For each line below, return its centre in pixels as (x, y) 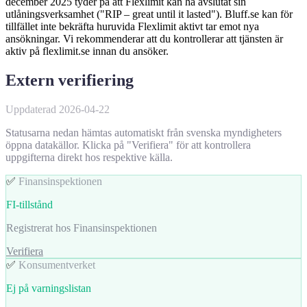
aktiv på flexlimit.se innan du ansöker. (87, 51)
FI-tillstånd (29, 204)
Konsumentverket (57, 265)
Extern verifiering (70, 80)
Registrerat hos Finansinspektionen (82, 228)
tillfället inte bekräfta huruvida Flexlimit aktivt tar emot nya (132, 26)
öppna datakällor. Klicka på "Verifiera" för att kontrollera (128, 145)
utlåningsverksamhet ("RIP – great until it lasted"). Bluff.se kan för (149, 14)
